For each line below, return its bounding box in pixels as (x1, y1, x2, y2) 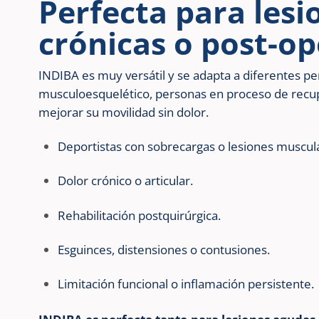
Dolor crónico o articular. (58, 172, 194, 189)
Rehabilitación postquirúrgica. (58, 206, 221, 224)
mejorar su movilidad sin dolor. (38, 104, 209, 121)
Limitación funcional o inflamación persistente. (58, 275, 315, 292)
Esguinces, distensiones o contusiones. (58, 241, 271, 258)
